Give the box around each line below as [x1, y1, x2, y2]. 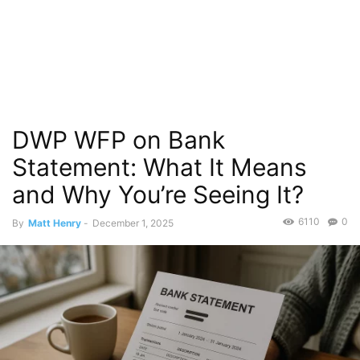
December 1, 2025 [92, 217, 174, 229]
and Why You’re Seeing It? [12, 180, 304, 209]
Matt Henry [28, 217, 81, 229]
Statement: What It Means [12, 153, 307, 182]
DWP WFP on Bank [12, 125, 225, 154]
